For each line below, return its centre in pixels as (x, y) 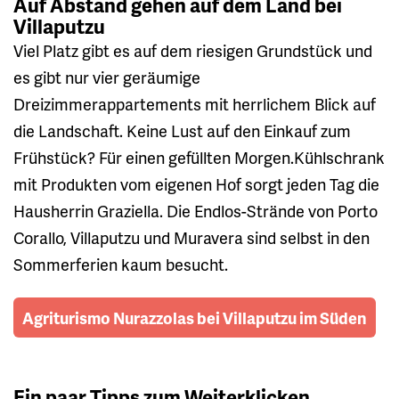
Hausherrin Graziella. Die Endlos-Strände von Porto (195, 211)
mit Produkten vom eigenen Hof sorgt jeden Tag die (196, 184)
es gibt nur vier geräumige (107, 77)
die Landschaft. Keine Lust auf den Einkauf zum (182, 131)
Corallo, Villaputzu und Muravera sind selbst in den (191, 238)
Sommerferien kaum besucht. (121, 265)
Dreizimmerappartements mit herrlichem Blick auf (195, 104)
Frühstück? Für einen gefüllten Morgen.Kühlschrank (199, 158)
